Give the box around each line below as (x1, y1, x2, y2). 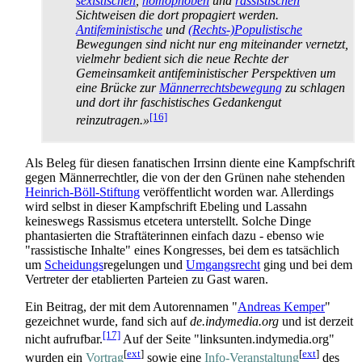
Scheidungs (44, 258, 103, 272)
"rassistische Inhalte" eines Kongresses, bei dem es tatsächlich (25, 243, 339, 258)
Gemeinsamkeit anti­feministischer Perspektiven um (76, 66, 336, 81)
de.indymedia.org (190, 314, 279, 329)
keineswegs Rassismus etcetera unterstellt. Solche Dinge (25, 214, 311, 229)
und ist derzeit (279, 314, 353, 329)
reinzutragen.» (76, 113, 149, 128)
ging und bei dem (260, 258, 352, 272)
